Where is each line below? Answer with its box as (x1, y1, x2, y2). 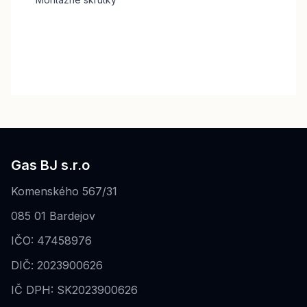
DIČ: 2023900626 (11, 258, 103, 272)
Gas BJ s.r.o (11, 157, 90, 173)
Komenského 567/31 (11, 184, 117, 198)
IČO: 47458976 (11, 234, 92, 247)
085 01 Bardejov (11, 209, 95, 223)
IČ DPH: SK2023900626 (11, 283, 138, 297)
